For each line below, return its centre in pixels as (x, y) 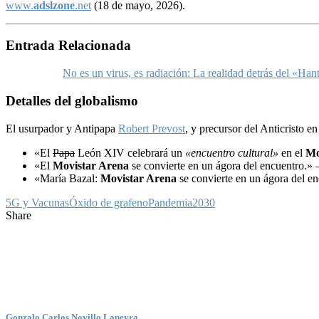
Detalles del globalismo (72, 100)
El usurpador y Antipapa (62, 128)
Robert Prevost (152, 128)
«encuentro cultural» (233, 152)
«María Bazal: (67, 178)
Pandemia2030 (182, 202)
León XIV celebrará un (130, 152)
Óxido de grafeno (109, 202)
